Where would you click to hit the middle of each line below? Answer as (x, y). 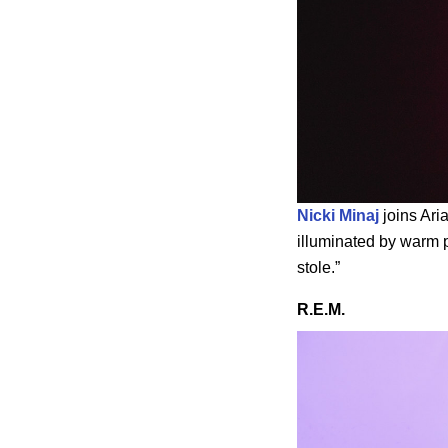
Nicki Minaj (338, 216)
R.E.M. (321, 310)
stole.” (318, 268)
